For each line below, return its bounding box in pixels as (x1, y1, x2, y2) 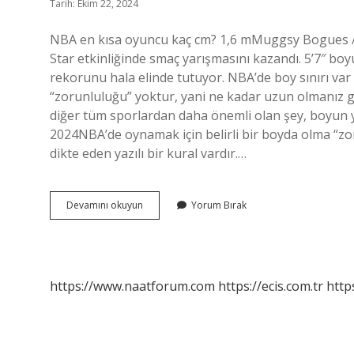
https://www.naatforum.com (50, 277, 215, 295)
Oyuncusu (142, 240, 186, 254)
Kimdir (142, 254, 171, 268)
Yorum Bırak (191, 198, 247, 212)
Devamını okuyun (66, 198, 143, 212)
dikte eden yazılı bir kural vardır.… (50, 145, 247, 162)
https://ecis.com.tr (218, 277, 323, 295)
